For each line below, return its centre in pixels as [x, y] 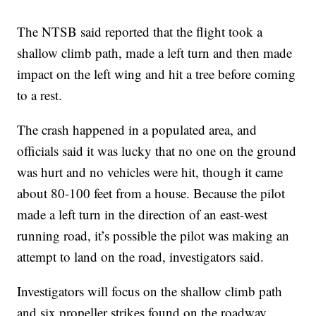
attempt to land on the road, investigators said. [141, 256]
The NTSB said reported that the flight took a [140, 31]
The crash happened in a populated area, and [137, 129]
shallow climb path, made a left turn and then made [155, 52]
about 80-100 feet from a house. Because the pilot [151, 193]
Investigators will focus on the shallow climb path [150, 291]
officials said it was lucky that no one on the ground [157, 150]
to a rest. [40, 95]
